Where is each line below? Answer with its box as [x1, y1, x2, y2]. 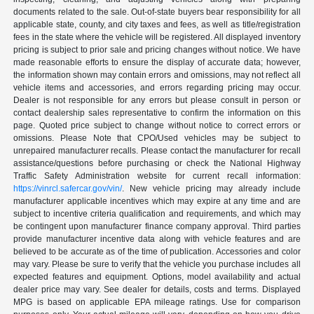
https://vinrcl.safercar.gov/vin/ [13, 183, 123, 193]
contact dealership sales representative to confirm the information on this [13, 107, 301, 118]
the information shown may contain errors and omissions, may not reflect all [13, 69, 301, 80]
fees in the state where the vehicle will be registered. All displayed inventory [13, 32, 301, 42]
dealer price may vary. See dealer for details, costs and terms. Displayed [13, 284, 301, 294]
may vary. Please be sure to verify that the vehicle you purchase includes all [13, 259, 301, 269]
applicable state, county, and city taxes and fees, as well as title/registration [13, 19, 301, 29]
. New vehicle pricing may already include [122, 183, 301, 193]
